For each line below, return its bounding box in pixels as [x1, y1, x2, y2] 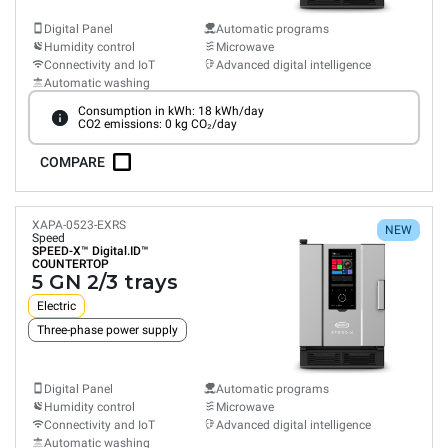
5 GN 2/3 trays [32, 270, 178, 294]
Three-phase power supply [37, 323, 178, 337]
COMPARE [40, 154, 105, 170]
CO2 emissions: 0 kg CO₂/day [77, 116, 237, 131]
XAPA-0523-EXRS [32, 218, 126, 232]
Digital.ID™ [92, 244, 149, 258]
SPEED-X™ [32, 244, 89, 258]
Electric [37, 299, 76, 313]
